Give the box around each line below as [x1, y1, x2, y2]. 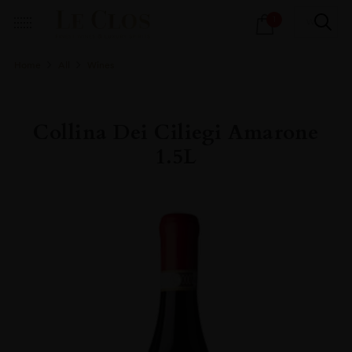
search [101, 22, 137, 35]
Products [101, 6, 149, 20]
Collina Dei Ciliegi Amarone [33, 118, 319, 146]
